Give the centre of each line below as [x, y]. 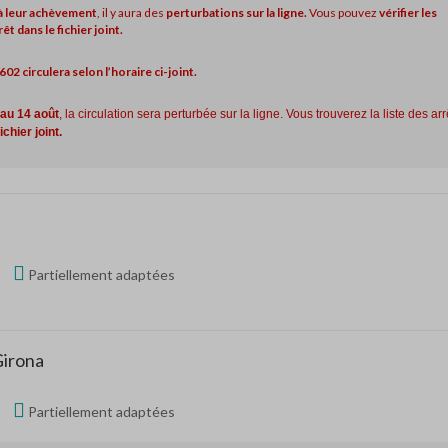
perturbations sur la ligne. [236, 12]
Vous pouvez [343, 12]
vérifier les [408, 12]
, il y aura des [131, 12]
